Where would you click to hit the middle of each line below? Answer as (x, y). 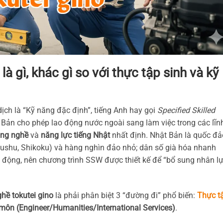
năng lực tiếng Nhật (75, 135)
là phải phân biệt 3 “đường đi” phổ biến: (125, 195)
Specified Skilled (186, 111)
